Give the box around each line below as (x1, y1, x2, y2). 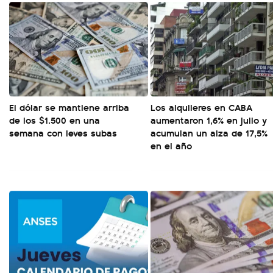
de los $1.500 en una (9, 113, 100, 127)
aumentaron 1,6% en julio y (151, 113, 267, 127)
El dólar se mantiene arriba (9, 100, 129, 114)
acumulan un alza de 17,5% (151, 126, 268, 140)
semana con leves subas (9, 126, 117, 140)
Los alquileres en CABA (151, 100, 252, 114)
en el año (151, 138, 192, 152)
